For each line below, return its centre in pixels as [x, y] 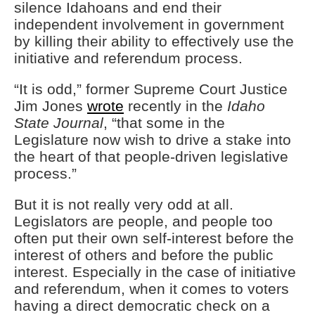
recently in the [175, 106]
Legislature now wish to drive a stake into [153, 140]
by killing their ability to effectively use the [154, 41]
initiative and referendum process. [128, 58]
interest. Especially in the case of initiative [155, 272]
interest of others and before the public [144, 255]
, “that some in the [164, 123]
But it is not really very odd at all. [124, 205]
